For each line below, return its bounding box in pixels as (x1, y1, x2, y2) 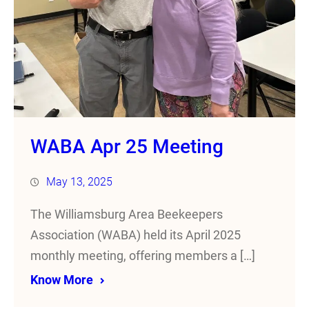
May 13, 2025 (46, 175, 112, 189)
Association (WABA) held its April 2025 (30, 228, 241, 243)
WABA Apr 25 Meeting (30, 135, 223, 159)
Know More (30, 273, 93, 288)
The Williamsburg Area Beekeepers (30, 208, 223, 222)
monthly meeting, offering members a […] (30, 249, 255, 263)
